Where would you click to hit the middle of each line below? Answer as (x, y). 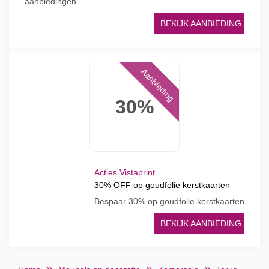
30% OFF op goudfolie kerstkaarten (162, 185)
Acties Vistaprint (125, 172)
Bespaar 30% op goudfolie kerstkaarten (169, 201)
